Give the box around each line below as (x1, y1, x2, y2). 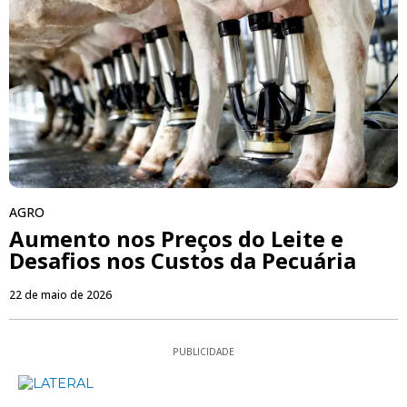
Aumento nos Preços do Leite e (9, 223, 343, 253)
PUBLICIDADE (173, 344, 234, 358)
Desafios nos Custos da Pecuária (9, 244, 356, 275)
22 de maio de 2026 (9, 286, 112, 303)
